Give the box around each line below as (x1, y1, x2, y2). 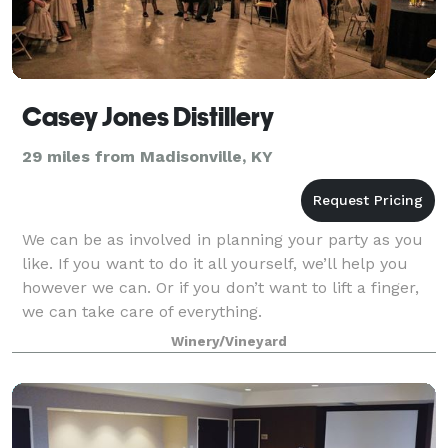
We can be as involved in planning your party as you (22, 229, 423, 249)
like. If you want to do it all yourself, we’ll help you (22, 253, 408, 273)
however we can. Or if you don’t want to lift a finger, (22, 277, 419, 297)
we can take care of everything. (22, 301, 262, 321)
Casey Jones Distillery (22, 101, 274, 132)
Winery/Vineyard (171, 333, 287, 349)
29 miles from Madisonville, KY (22, 146, 273, 166)
